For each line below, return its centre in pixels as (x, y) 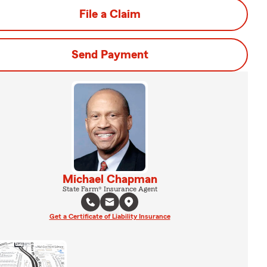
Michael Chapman (110, 179)
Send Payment (110, 55)
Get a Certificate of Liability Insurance (110, 216)
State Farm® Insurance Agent (110, 189)
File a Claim (110, 14)
